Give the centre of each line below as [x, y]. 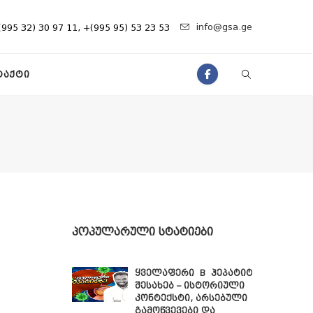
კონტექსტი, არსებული [191, 298]
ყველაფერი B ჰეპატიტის [199, 273]
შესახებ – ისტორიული [190, 286]
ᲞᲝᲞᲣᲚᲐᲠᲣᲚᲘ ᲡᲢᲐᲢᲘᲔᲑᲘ [143, 232]
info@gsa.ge [224, 27]
